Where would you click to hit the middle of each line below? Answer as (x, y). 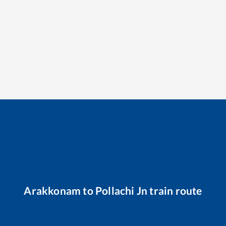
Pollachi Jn (122, 190)
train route (175, 190)
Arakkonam (52, 190)
